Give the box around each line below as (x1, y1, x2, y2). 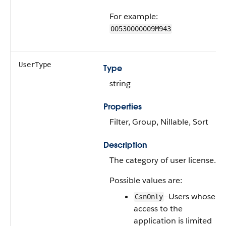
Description (103, 140, 147, 150)
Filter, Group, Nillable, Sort (109, 117, 208, 127)
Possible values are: (109, 175, 182, 186)
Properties (103, 101, 142, 112)
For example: (109, 11, 158, 22)
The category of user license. (109, 155, 216, 165)
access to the (134, 203, 183, 214)
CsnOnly (135, 193, 163, 201)
